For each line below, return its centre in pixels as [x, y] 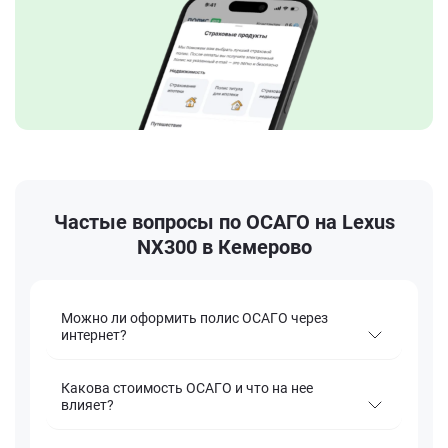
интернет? [94, 335]
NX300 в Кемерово [224, 247]
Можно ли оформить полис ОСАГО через [194, 318]
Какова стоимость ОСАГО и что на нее [187, 388]
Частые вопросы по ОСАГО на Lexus [224, 222]
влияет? [87, 405]
